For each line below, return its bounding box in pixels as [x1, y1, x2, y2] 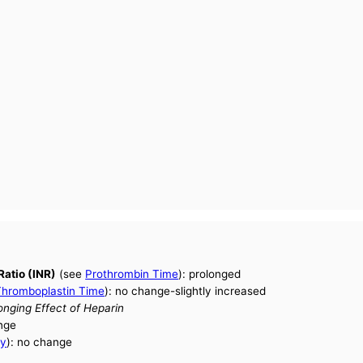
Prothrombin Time [85, 267, 179, 281]
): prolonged [178, 267, 241, 281]
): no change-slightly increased [105, 284, 267, 298]
